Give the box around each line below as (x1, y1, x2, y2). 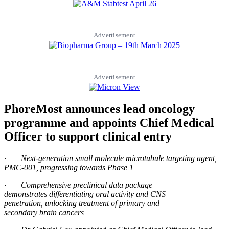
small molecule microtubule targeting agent (73, 153, 215, 163)
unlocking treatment (43, 198, 109, 208)
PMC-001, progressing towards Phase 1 (4, 163, 133, 172)
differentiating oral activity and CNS (47, 189, 166, 198)
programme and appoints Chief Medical (4, 116, 214, 129)
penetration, (4, 198, 43, 208)
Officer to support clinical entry (4, 129, 172, 143)
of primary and (109, 198, 159, 208)
